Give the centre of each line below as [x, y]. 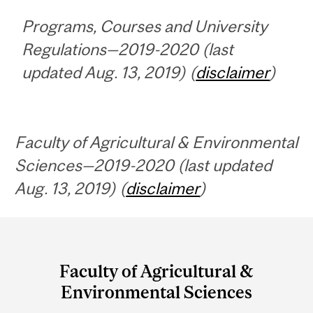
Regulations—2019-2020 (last [128, 50]
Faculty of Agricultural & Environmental [156, 143]
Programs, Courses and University [145, 27]
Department [74, 233]
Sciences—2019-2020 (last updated [144, 166]
